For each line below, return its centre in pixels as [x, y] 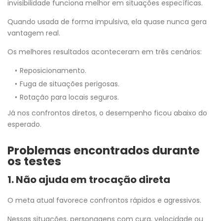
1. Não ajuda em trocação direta [89, 179]
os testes [34, 161]
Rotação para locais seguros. [69, 97]
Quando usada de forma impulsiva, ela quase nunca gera [107, 21]
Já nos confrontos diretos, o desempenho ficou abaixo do [107, 113]
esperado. [24, 124]
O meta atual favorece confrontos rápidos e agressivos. [104, 200]
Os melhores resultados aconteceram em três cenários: [105, 52]
